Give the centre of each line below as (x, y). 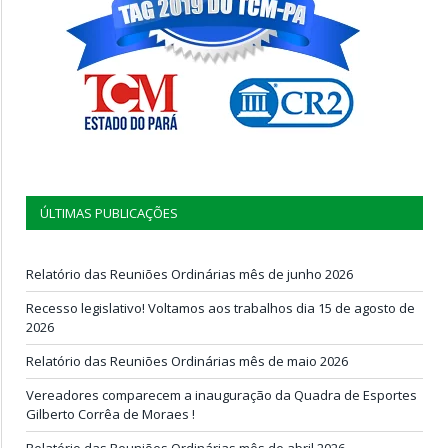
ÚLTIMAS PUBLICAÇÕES (109, 212)
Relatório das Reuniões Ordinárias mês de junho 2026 (189, 273)
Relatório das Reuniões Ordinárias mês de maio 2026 (187, 360)
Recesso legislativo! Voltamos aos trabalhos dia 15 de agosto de (220, 307)
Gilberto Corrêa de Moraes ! (110, 413)
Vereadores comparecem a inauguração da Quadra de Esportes (221, 394)
